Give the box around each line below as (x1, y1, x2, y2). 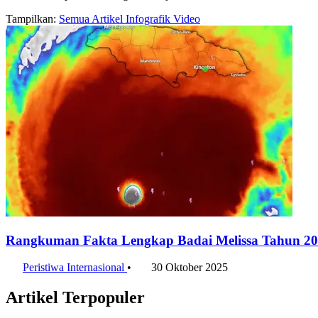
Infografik (126, 12, 173, 25)
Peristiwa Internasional (23, 261, 127, 274)
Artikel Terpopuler (6, 288, 145, 307)
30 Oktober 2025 (151, 261, 228, 274)
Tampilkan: (6, 12, 56, 25)
